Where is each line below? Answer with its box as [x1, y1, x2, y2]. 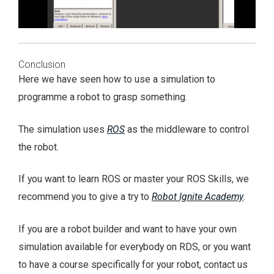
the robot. [18, 141, 59, 153]
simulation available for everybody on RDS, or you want [18, 241, 251, 253]
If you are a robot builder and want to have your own [18, 223, 237, 235]
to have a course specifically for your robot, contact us [18, 259, 248, 271]
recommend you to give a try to [18, 191, 152, 203]
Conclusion [18, 58, 65, 70]
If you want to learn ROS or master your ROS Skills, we [18, 173, 249, 185]
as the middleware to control [125, 123, 249, 135]
